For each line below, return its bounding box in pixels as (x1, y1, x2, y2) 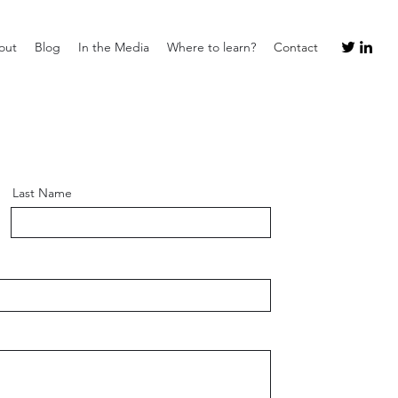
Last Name (12, 185, 72, 201)
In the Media (78, 39, 149, 55)
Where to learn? (167, 39, 256, 55)
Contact (274, 39, 318, 55)
